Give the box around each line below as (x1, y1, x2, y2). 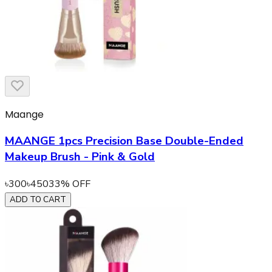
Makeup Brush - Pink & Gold (5, 149, 155, 165)
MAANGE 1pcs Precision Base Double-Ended (5, 133, 243, 149)
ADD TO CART (10, 194, 66, 206)
